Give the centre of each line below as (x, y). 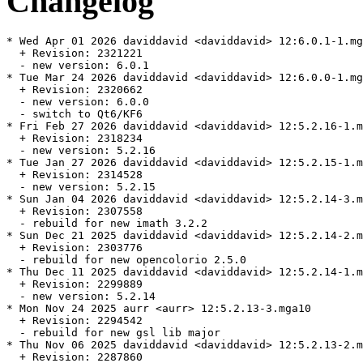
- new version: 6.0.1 (78, 66)
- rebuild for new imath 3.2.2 (107, 224)
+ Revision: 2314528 (75, 175)
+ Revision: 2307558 (75, 211)
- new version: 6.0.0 (78, 102)
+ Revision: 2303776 (75, 248)
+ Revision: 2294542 (75, 321)
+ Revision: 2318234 (75, 139)
